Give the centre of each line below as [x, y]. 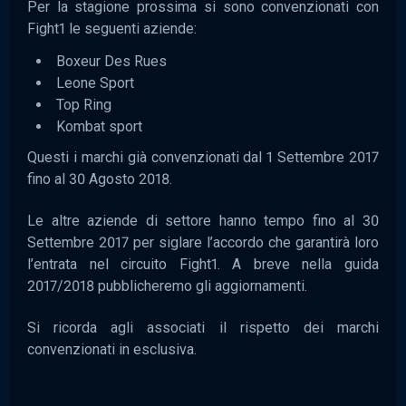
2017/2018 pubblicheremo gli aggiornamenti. [167, 285]
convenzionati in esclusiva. [112, 349]
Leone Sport [95, 82]
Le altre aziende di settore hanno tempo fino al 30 [203, 220]
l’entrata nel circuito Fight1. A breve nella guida [203, 264]
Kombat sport [99, 126]
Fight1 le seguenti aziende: [112, 28]
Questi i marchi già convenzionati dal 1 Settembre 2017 [203, 157]
